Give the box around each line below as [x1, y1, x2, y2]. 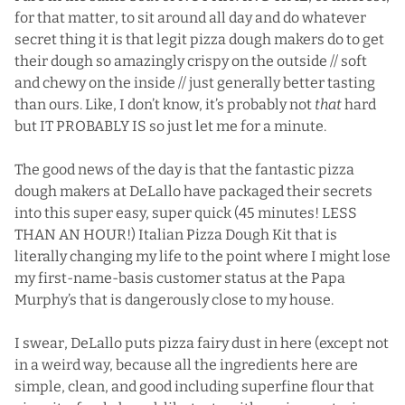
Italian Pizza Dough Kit [138, 225, 292, 243]
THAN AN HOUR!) [14, 225, 138, 243]
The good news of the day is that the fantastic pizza [14, 160, 354, 178]
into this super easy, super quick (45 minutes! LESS [14, 203, 357, 221]
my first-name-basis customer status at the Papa [14, 268, 345, 287]
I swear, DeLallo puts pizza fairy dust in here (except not [14, 334, 389, 352]
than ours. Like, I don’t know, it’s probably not [14, 95, 312, 113]
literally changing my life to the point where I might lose [14, 247, 391, 265]
